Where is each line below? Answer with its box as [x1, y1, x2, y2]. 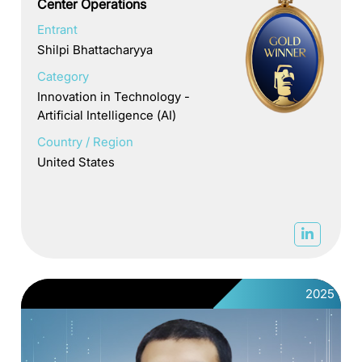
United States [37, 154, 116, 170]
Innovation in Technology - [37, 88, 191, 104]
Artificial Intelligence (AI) [37, 107, 177, 123]
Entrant [37, 21, 78, 37]
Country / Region [37, 133, 134, 149]
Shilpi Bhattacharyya [37, 41, 154, 57]
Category [37, 68, 90, 84]
